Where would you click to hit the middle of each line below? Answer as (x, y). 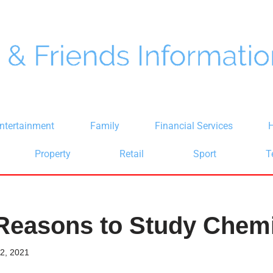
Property (52, 154)
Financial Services (194, 126)
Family (105, 126)
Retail (132, 154)
